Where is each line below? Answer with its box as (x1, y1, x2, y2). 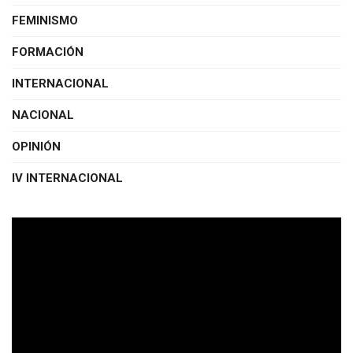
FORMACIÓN (12, 45, 84, 60)
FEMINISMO (12, 13, 78, 28)
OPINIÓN (12, 139, 61, 154)
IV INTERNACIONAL (12, 171, 123, 186)
